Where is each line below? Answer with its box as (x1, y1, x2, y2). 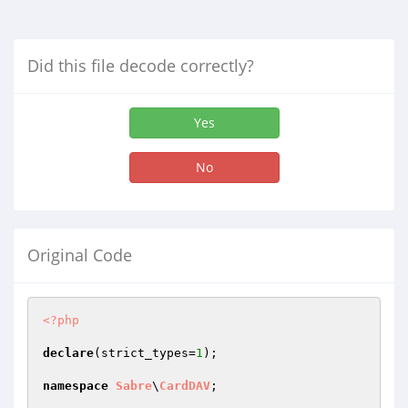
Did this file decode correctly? (27, 55, 254, 76)
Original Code (27, 244, 132, 266)
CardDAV (159, 379, 210, 393)
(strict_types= (94, 346, 196, 360)
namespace (43, 379, 108, 393)
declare (43, 346, 94, 360)
